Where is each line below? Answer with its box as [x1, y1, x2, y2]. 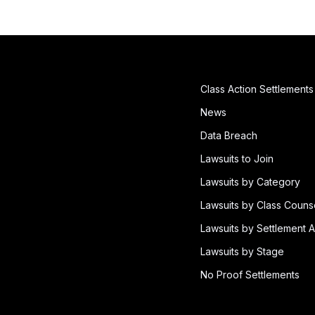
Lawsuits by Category [200, 175, 300, 188]
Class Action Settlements [200, 82, 314, 95]
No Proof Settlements [200, 268, 300, 281]
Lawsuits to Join [200, 152, 274, 165]
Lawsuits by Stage [200, 245, 284, 257]
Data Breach [200, 129, 257, 141]
